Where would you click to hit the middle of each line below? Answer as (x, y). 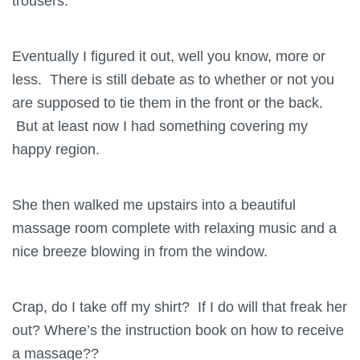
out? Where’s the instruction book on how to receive (178, 329)
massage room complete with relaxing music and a (174, 227)
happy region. (56, 149)
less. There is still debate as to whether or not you (173, 79)
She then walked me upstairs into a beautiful (154, 204)
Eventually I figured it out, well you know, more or (169, 55)
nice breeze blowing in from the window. (140, 251)
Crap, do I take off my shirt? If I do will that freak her (180, 306)
